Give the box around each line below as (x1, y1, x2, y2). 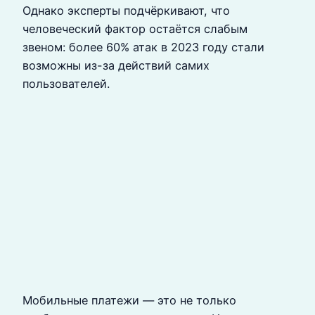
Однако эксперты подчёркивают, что (22, 3, 230, 18)
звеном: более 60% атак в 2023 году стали (22, 39, 264, 54)
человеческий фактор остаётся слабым (22, 21, 247, 36)
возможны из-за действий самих (22, 58, 210, 72)
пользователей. (22, 76, 110, 91)
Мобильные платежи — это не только (22, 293, 236, 308)
